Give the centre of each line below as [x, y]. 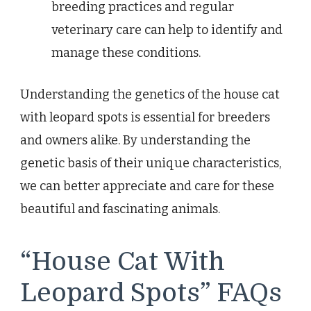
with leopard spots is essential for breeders [145, 118]
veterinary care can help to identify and [167, 30]
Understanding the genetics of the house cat [150, 95]
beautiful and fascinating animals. [120, 209]
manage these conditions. [126, 53]
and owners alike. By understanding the [135, 141]
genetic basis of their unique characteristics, [151, 163]
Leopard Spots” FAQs [151, 293]
